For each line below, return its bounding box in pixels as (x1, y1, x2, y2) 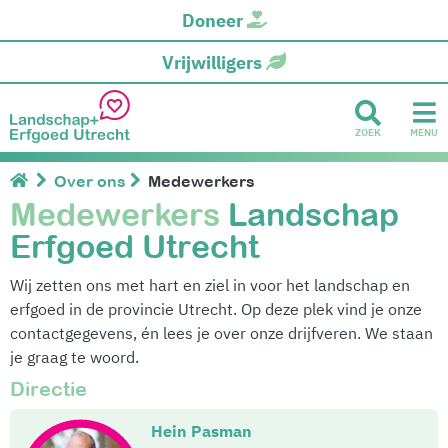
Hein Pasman (151, 421, 252, 442)
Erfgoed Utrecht (10, 228, 259, 266)
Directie (10, 377, 87, 401)
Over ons (54, 172, 126, 191)
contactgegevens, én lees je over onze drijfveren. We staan (10, 323, 433, 344)
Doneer (181, 9, 243, 32)
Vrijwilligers (162, 51, 262, 74)
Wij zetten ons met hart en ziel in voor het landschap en (10, 275, 410, 296)
